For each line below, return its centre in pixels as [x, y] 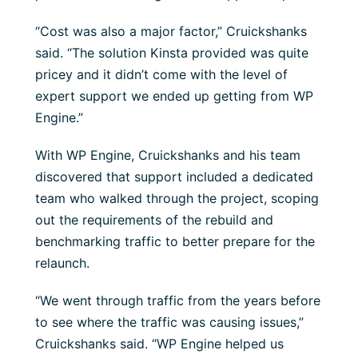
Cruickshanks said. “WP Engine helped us [159, 344]
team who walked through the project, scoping [177, 199]
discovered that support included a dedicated [174, 177]
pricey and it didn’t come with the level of [161, 75]
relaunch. [62, 263]
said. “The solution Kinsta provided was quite [172, 53]
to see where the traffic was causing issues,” [169, 322]
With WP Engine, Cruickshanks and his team [168, 155]
